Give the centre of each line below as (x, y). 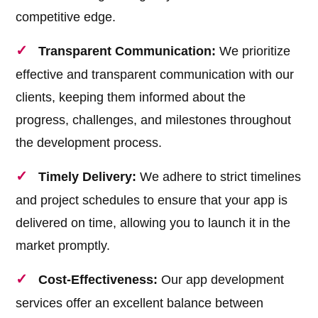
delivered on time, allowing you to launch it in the (153, 223)
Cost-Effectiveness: (98, 280)
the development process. (89, 143)
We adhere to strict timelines (219, 177)
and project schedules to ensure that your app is (152, 201)
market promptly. (63, 246)
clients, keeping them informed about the (131, 98)
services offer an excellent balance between (140, 303)
